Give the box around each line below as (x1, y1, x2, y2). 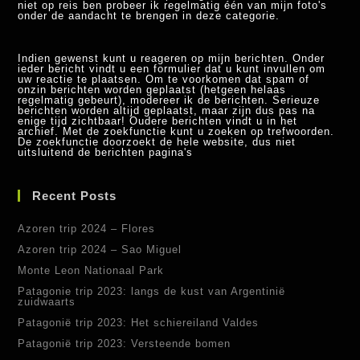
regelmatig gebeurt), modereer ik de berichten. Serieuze (18, 94, 321, 107)
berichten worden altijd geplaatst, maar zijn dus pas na (18, 104, 316, 117)
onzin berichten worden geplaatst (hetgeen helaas (18, 84, 287, 96)
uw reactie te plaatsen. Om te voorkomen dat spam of (18, 73, 310, 86)
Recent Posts (32, 189, 117, 203)
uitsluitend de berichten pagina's (18, 146, 194, 159)
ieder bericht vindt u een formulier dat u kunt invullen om (18, 63, 326, 76)
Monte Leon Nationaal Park (18, 264, 165, 277)
